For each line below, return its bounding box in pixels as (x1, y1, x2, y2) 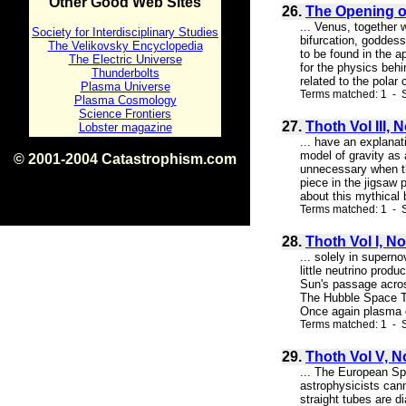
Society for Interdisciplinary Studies (32, 25, 218, 39)
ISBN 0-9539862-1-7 (72, 168, 179, 181)
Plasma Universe (80, 80, 170, 93)
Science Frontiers (79, 107, 171, 121)
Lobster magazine (78, 121, 172, 134)
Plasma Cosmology (73, 93, 177, 107)
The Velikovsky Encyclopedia (47, 39, 203, 53)
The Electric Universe (68, 53, 182, 66)
